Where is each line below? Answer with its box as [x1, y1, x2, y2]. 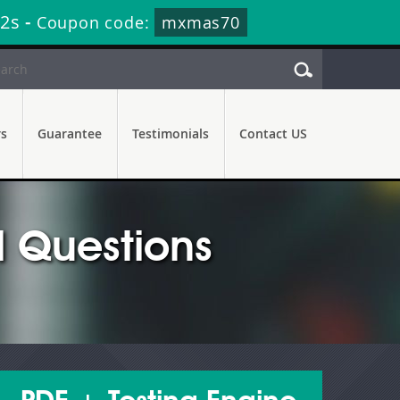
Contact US [239, 125, 307, 142]
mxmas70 [162, 12, 240, 33]
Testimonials [132, 125, 209, 142]
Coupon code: [36, 12, 155, 33]
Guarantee [37, 125, 102, 142]
